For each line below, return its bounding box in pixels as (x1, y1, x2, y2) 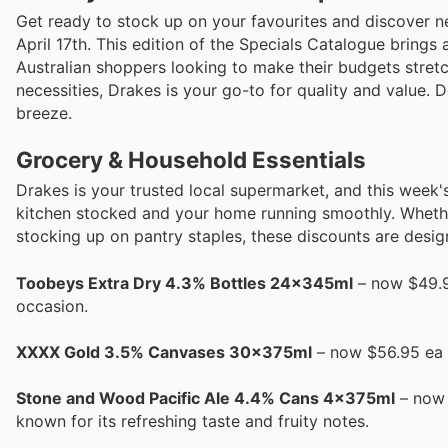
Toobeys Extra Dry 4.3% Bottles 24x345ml (16, 272, 353, 293)
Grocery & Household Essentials (16, 146, 366, 174)
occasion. (16, 295, 88, 316)
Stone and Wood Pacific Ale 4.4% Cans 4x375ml (16, 387, 395, 408)
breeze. (16, 103, 72, 124)
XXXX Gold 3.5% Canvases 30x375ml (16, 341, 312, 362)
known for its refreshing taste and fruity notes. (16, 410, 369, 431)
